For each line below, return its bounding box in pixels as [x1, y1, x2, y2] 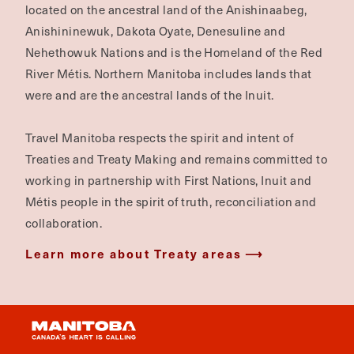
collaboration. [25, 214, 103, 232]
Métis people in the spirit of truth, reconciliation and [25, 193, 317, 210]
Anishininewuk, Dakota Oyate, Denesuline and [25, 22, 286, 40]
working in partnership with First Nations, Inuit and [25, 171, 312, 189]
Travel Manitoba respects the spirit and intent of [25, 129, 295, 146]
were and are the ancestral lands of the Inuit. [25, 86, 274, 104]
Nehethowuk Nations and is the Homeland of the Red [25, 43, 323, 61]
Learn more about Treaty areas [25, 245, 242, 262]
